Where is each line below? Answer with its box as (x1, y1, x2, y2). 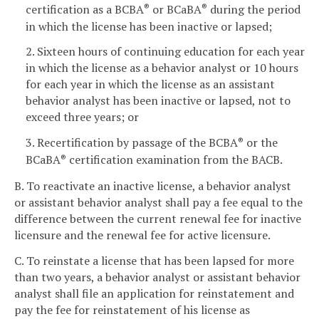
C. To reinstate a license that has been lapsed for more (14, 252, 294, 268)
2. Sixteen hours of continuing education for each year (26, 43, 305, 60)
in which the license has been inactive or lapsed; (26, 18, 272, 34)
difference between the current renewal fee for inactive (14, 210, 301, 226)
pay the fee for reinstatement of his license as (14, 301, 250, 318)
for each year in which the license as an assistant (26, 76, 275, 93)
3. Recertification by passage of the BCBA (26, 135, 238, 151)
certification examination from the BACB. (66, 152, 283, 168)
